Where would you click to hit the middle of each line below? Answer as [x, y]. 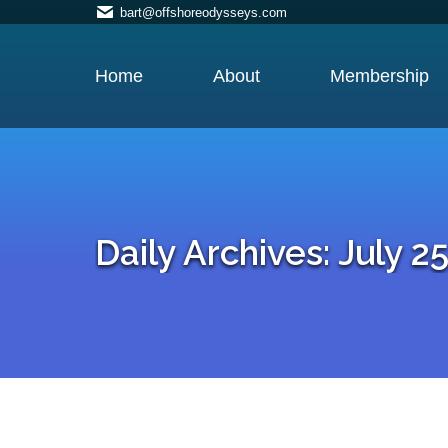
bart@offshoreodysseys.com [203, 12]
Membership [379, 76]
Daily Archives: [216, 252]
